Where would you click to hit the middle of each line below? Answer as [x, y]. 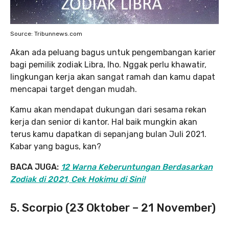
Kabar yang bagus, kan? [56, 147]
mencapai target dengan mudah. [74, 89]
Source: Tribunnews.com [46, 34]
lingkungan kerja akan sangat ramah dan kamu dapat [113, 77]
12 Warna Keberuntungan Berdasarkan [137, 167]
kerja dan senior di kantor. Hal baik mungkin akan [104, 122]
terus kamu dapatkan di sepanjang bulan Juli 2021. [108, 134]
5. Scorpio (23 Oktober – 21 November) [113, 208]
